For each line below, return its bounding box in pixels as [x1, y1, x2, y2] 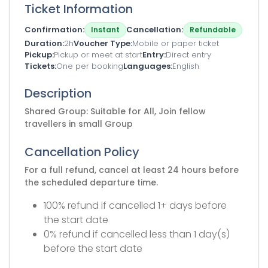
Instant [91, 25, 120, 35]
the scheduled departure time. [25, 176, 158, 188]
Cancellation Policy [25, 144, 139, 160]
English [172, 60, 199, 72]
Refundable [190, 25, 236, 35]
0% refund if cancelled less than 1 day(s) [44, 227, 230, 241]
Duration [25, 38, 62, 49]
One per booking [56, 60, 123, 72]
